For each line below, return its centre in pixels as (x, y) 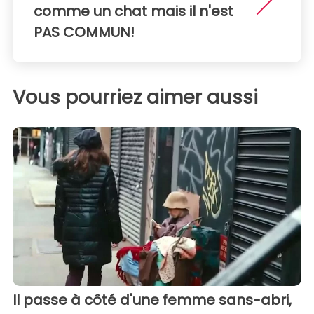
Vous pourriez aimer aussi (135, 97)
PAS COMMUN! (84, 32)
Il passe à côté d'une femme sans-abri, (152, 300)
